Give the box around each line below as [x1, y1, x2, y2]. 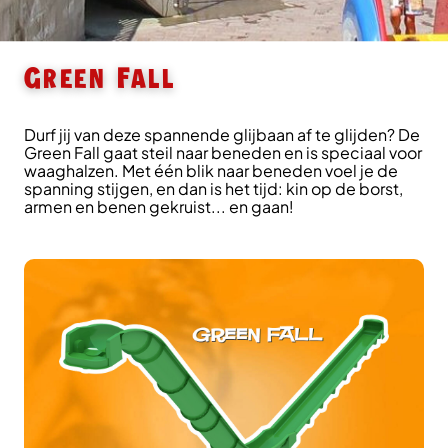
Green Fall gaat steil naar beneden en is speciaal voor [24, 141, 422, 163]
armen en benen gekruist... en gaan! [24, 195, 294, 217]
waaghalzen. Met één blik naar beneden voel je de [24, 159, 398, 181]
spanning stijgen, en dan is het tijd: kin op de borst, [24, 177, 403, 199]
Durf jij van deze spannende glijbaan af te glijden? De [24, 123, 420, 145]
